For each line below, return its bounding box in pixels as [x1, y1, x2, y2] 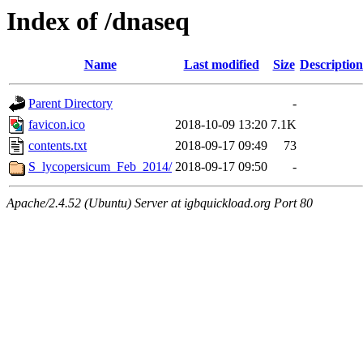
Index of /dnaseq [6, 6, 190, 36]
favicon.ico [28, 117, 85, 132]
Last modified [183, 58, 259, 72]
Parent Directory [28, 96, 113, 111]
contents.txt [28, 139, 87, 153]
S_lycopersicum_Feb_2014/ [28, 160, 172, 174]
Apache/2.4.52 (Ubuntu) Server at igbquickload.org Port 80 [6, 196, 313, 211]
